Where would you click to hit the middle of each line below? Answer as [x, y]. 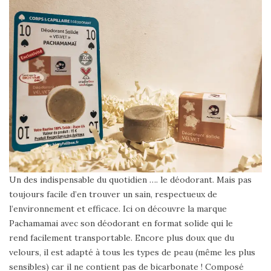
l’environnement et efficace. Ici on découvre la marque [118, 208]
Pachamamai [35, 223]
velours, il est [38, 252]
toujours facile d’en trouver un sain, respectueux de [113, 194]
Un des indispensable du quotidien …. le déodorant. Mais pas [130, 179]
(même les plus [224, 252]
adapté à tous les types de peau [129, 252]
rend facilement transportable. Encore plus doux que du [122, 237]
